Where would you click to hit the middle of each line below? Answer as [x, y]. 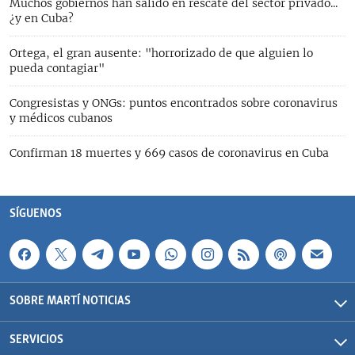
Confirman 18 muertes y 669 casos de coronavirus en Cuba [169, 153]
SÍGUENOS [36, 214]
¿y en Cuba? [42, 18]
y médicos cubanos [61, 118]
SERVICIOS [36, 340]
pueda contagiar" [57, 68]
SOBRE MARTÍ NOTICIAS [70, 301]
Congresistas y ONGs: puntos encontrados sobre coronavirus [174, 103]
